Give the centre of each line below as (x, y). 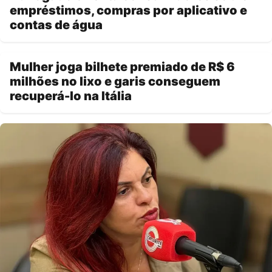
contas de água (56, 25)
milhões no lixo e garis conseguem (115, 82)
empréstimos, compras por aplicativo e (128, 11)
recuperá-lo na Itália (71, 96)
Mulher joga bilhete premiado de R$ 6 (122, 67)
